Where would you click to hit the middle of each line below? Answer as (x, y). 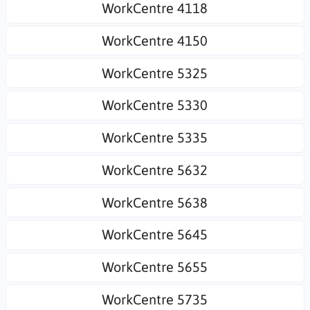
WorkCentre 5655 (155, 267)
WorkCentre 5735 (155, 299)
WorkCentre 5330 (155, 105)
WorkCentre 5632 (155, 170)
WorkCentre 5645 (155, 235)
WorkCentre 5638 (155, 202)
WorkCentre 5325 (155, 73)
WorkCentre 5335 (155, 137)
